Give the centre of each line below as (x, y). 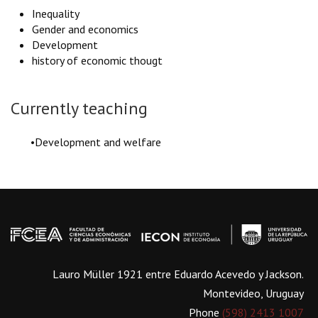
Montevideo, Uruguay (253, 294)
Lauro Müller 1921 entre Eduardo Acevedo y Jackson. (178, 274)
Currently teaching (79, 108)
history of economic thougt (97, 60)
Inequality (56, 13)
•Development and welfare (86, 142)
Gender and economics (85, 29)
